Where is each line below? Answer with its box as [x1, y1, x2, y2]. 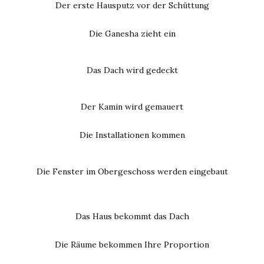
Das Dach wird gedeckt [86, 65, 178, 76]
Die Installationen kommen [79, 130, 185, 141]
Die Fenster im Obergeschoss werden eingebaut [36, 166, 228, 177]
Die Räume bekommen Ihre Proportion [55, 239, 209, 250]
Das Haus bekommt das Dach [75, 211, 189, 222]
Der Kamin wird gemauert [81, 101, 183, 113]
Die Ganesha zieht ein [88, 28, 176, 39]
